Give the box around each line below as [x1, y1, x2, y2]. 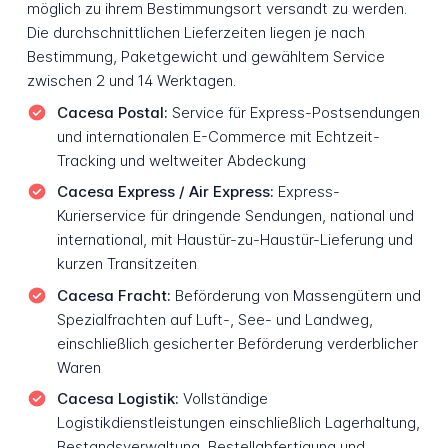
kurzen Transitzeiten [56, 254, 197, 274]
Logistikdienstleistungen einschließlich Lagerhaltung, [56, 413, 420, 433]
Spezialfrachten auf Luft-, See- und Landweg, [56, 309, 373, 329]
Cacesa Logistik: [56, 389, 179, 409]
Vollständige [178, 389, 268, 409]
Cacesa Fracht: [56, 285, 171, 305]
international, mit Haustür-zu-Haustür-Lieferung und [56, 230, 413, 250]
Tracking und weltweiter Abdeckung [56, 150, 306, 170]
